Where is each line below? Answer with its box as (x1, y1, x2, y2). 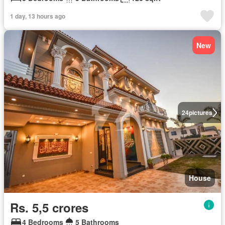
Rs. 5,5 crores (10, 199, 88, 216)
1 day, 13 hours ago (10, 11, 65, 21)
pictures (188, 108, 212, 118)
